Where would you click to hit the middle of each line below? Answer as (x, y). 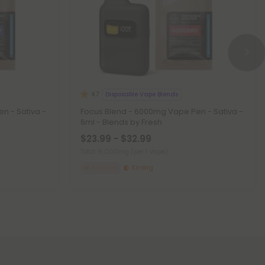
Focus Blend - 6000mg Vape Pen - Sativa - (162, 112)
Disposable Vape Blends (142, 94)
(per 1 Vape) (149, 151)
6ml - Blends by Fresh (121, 122)
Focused (105, 168)
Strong (142, 168)
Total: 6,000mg (106, 151)
